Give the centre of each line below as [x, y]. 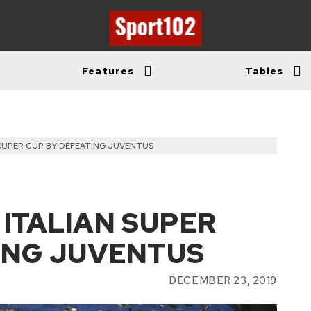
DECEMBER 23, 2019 [223, 280]
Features [108, 71]
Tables [264, 71]
